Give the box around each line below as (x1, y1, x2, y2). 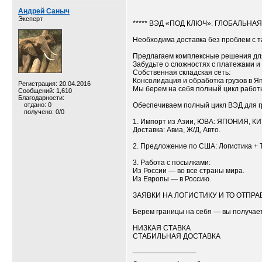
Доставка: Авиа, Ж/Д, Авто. (133, 126, 220, 134)
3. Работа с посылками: (133, 158, 211, 167)
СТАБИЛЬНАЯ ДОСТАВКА (133, 232, 220, 240)
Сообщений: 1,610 (18, 87, 72, 94)
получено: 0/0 (24, 108, 64, 115)
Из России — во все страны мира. (133, 167, 244, 175)
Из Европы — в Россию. (133, 175, 211, 183)
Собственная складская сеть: (133, 68, 230, 77)
